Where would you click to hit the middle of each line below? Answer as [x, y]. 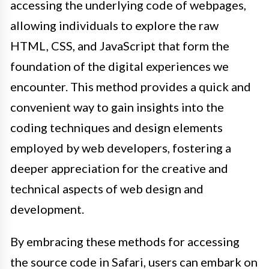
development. [47, 209]
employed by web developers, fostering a [121, 148]
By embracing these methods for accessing [125, 242]
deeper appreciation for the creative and [119, 168]
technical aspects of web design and [107, 189]
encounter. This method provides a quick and [131, 87]
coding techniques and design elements [116, 128]
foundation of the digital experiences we [119, 66]
